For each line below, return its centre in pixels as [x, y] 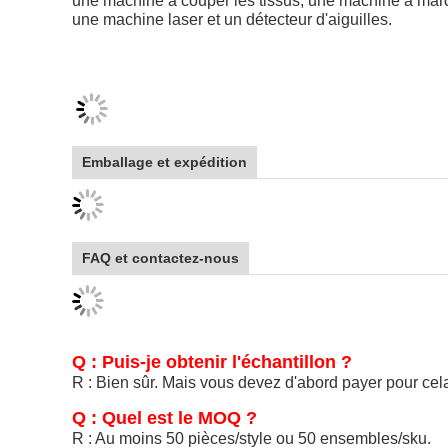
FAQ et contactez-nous [160, 258]
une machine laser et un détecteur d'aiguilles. [232, 19]
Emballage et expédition [164, 162]
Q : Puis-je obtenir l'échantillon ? [212, 362]
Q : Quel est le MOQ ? [164, 418]
